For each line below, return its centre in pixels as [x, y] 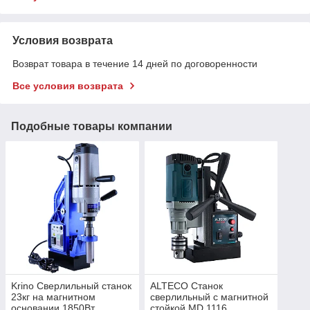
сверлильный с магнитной [209, 297]
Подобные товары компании [92, 126]
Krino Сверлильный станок [71, 286]
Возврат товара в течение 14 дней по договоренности [135, 63]
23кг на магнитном [53, 297]
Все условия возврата [68, 85]
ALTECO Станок [186, 286]
